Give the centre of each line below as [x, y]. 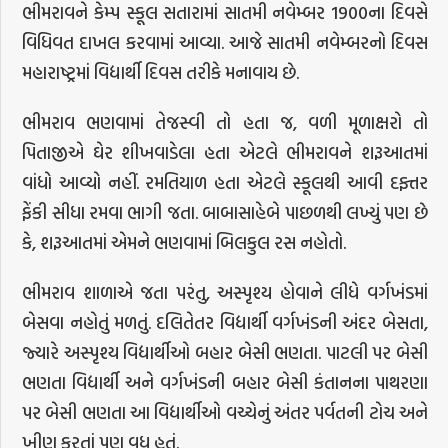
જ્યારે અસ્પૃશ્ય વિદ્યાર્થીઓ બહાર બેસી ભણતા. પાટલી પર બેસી [225, 352]
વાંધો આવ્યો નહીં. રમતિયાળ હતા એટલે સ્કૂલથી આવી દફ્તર [225, 182]
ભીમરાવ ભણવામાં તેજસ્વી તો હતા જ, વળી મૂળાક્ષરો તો [225, 122]
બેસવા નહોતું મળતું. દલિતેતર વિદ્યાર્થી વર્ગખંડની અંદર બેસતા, [225, 322]
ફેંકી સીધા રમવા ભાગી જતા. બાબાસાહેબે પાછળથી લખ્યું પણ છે [225, 212]
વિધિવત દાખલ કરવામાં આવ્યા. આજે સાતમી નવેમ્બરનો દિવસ [225, 42]
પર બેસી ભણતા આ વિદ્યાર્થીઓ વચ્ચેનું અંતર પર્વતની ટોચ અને [225, 412]
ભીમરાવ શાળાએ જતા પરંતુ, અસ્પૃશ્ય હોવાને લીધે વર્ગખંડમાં [225, 292]
